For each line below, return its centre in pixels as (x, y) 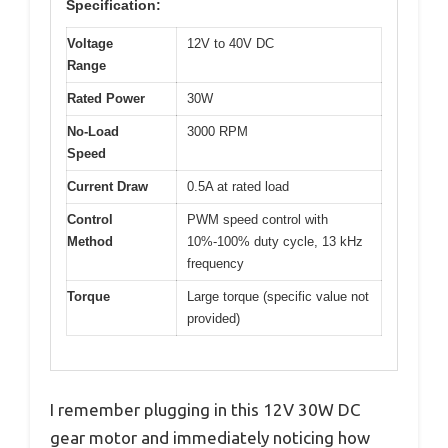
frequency (215, 263)
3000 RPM (217, 131)
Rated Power (106, 98)
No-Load (93, 131)
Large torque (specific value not (278, 296)
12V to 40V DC (230, 43)
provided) (213, 318)
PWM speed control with (257, 219)
